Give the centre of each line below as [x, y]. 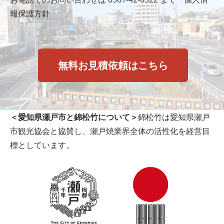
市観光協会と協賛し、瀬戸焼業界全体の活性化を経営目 [110, 131]
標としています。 [42, 145]
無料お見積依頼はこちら [113, 65]
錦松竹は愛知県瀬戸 [174, 117]
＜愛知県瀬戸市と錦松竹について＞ [74, 117]
